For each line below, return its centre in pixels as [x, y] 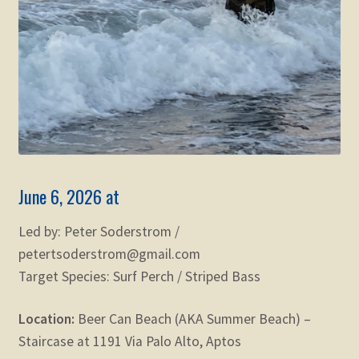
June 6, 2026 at [69, 197]
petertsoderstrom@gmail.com [109, 254]
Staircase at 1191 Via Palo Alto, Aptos [129, 342]
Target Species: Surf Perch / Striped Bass [139, 277]
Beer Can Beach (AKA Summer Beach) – [194, 319]
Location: [48, 319]
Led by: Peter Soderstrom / [99, 232]
